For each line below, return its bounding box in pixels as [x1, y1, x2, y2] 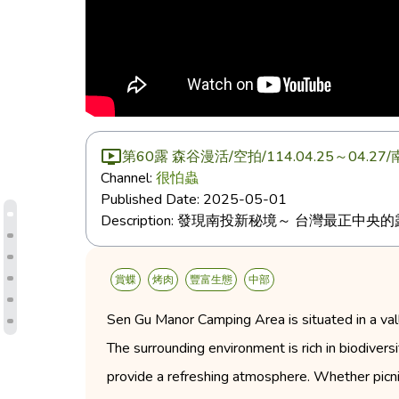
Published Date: [101, 190, 203, 209]
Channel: [101, 168, 156, 188]
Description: [101, 211, 177, 231]
